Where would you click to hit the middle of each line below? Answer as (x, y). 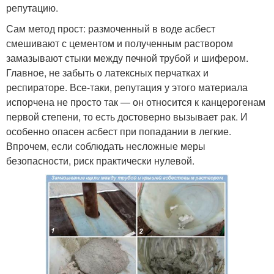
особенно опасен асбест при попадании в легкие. (119, 131)
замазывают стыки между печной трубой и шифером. (127, 58)
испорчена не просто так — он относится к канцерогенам (136, 102)
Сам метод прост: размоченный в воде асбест (111, 29)
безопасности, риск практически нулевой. (100, 161)
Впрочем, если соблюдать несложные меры (106, 146)
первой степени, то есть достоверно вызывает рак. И (127, 117)
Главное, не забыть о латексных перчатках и (107, 73)
